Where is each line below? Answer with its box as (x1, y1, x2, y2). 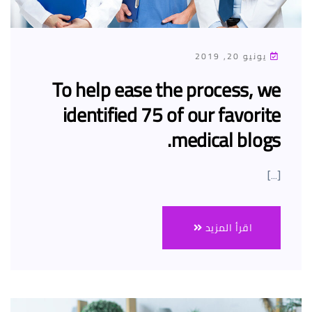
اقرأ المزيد (203, 219, 253, 237)
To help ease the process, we (52, 72, 281, 109)
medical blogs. (171, 122, 281, 159)
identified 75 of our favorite (62, 97, 281, 134)
